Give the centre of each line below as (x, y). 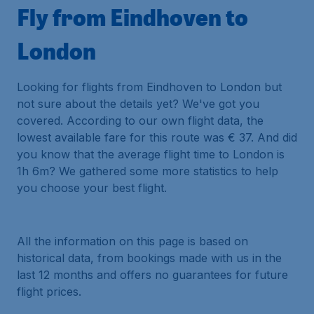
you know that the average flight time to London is (151, 154)
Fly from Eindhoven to (132, 17)
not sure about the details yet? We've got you (138, 104)
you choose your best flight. (92, 188)
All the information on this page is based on (132, 241)
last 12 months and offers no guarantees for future (152, 275)
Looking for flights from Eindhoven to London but (149, 87)
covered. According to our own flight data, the (140, 121)
